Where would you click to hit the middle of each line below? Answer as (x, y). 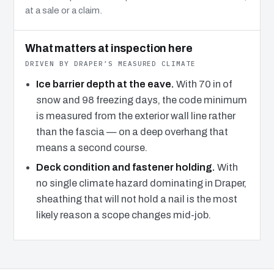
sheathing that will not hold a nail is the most (136, 199)
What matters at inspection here (109, 48)
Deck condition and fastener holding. (125, 168)
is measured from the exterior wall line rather (135, 116)
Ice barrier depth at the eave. (105, 84)
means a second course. (91, 147)
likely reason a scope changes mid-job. (123, 215)
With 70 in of (203, 84)
